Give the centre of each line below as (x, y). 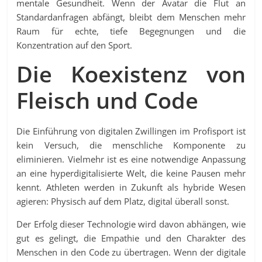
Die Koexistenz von (131, 74)
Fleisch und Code (108, 100)
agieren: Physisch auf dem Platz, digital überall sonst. (123, 201)
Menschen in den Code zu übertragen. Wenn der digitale (131, 252)
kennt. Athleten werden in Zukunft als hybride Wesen (131, 187)
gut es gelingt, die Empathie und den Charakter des (131, 238)
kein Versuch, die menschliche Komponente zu (131, 145)
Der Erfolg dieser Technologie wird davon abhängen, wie (131, 224)
